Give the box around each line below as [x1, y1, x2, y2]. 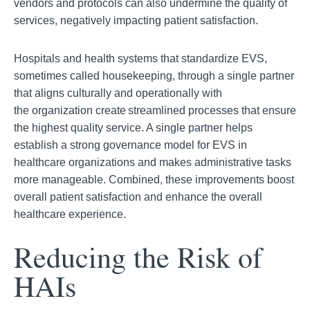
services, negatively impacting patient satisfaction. [14, 14, 258, 26]
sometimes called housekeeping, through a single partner [14, 69, 294, 82]
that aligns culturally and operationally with [14, 86, 222, 99]
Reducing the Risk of [14, 241, 262, 274]
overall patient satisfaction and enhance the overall [14, 190, 262, 203]
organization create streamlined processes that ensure [32, 104, 296, 116]
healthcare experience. [14, 208, 126, 220]
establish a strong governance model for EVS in [14, 138, 247, 151]
